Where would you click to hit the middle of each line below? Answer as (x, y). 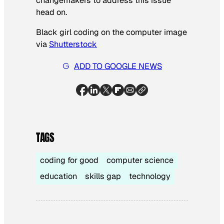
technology (150, 176)
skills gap (103, 176)
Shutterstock (73, 44)
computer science (140, 160)
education (58, 176)
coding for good (69, 160)
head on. (51, 12)
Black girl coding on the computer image (111, 32)
